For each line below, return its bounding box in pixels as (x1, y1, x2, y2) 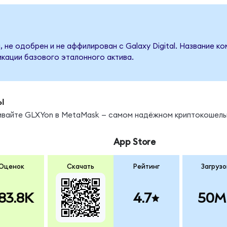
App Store (113, 137, 156, 146)
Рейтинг (133, 163, 160, 171)
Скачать (66, 163, 94, 171)
